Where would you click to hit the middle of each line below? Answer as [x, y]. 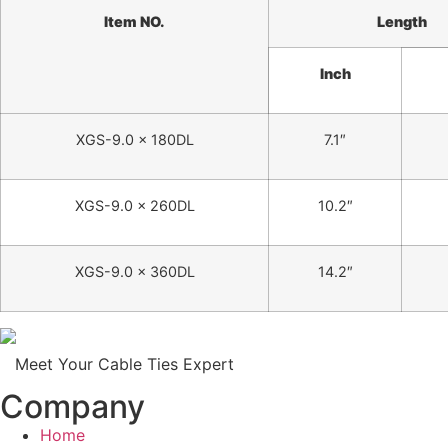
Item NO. [134, 21]
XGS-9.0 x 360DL [134, 271]
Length [402, 21]
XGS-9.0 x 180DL [134, 139]
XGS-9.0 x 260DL [134, 205]
